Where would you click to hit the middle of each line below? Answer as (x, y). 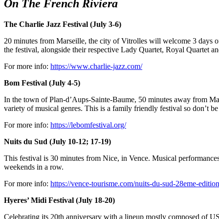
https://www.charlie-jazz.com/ (96, 66)
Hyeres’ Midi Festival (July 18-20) (59, 200)
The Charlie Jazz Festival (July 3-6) (63, 24)
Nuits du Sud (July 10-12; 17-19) (57, 142)
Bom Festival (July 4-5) (42, 83)
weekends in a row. (34, 167)
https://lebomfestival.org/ (88, 125)
